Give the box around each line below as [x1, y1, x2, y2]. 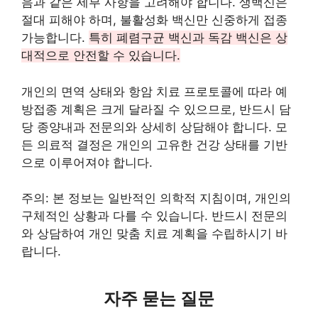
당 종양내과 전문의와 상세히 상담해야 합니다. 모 [21, 119, 287, 134]
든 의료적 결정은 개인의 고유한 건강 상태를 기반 [21, 137, 287, 152]
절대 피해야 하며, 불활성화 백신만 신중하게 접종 [21, 13, 287, 27]
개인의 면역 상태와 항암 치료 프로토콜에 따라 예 [21, 84, 287, 99]
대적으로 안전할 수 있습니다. [21, 48, 180, 62]
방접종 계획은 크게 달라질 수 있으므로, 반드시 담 [21, 102, 291, 116]
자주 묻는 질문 [104, 288, 214, 309]
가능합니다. [21, 31, 89, 45]
